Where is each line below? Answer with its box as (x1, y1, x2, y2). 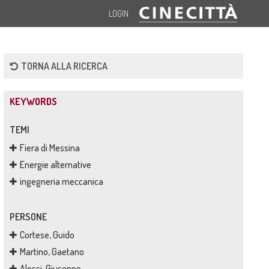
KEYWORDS (9, 95, 57, 107)
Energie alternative (19, 159, 91, 171)
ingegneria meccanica (19, 175, 103, 187)
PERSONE (9, 211, 47, 223)
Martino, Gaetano (19, 246, 84, 258)
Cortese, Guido (19, 229, 74, 241)
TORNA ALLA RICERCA (20, 60, 107, 72)
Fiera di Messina (19, 142, 80, 154)
